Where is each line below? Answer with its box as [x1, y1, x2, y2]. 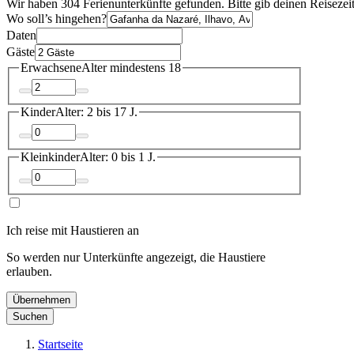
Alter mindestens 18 [81, 60, 181, 74]
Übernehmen [13, 293, 70, 306]
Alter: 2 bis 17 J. [55, 105, 137, 119]
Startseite [38, 337, 83, 351]
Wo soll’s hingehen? [6, 11, 107, 25]
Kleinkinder [21, 150, 80, 164]
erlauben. [6, 264, 52, 278]
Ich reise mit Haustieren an [6, 223, 139, 237]
